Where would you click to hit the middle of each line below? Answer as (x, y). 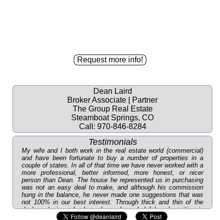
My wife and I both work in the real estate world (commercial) (112, 151)
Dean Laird (112, 91)
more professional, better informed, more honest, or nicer (112, 173)
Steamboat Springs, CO (112, 118)
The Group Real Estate (112, 109)
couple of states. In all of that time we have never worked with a (112, 165)
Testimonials (112, 142)
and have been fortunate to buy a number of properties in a (112, 158)
